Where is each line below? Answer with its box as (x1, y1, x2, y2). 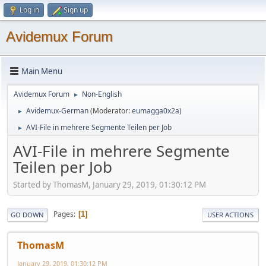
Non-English (82, 89, 122, 99)
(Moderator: (90, 106, 132, 116)
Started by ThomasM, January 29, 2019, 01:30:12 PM (13, 179, 206, 190)
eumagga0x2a (132, 106, 179, 116)
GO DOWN (11, 210, 44, 219)
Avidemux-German (26, 106, 88, 116)
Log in (20, 5, 39, 15)
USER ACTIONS (207, 210, 254, 219)
